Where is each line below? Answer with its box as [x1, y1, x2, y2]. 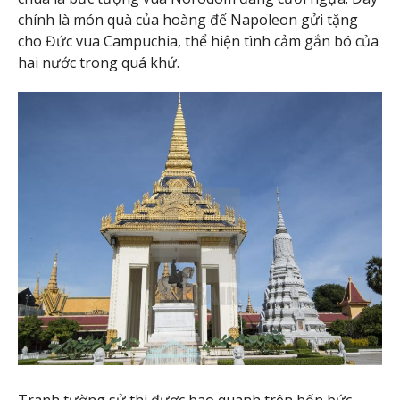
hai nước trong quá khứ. [18, 53, 179, 73]
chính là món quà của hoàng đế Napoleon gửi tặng [18, 10, 358, 30]
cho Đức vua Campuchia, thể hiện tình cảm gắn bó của [18, 31, 379, 52]
